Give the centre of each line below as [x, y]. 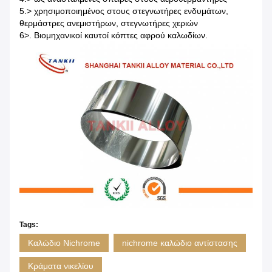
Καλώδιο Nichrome [64, 243]
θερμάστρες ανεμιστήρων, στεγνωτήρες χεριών [109, 23]
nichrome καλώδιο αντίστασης [180, 243]
